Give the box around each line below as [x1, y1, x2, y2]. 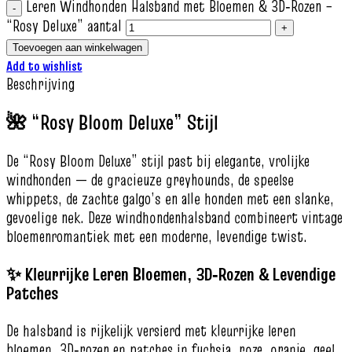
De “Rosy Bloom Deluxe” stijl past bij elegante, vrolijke [6, 150, 310, 173]
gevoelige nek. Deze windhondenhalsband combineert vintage [6, 207, 343, 229]
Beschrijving [6, 73, 75, 95]
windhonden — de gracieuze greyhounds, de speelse [6, 169, 294, 192]
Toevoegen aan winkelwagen [13, 42, 142, 53]
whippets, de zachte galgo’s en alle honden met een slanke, [6, 188, 334, 211]
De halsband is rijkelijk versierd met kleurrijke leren [6, 319, 296, 342]
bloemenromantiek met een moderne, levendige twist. [6, 225, 307, 248]
